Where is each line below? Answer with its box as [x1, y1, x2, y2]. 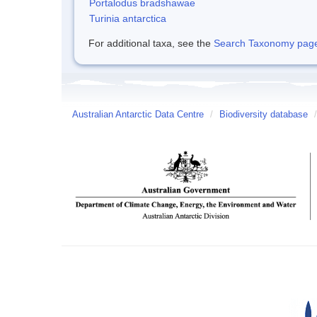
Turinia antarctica [89, 12, 166, 24]
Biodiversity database [219, 109, 308, 120]
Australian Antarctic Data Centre [72, 109, 204, 120]
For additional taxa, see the [88, 37, 214, 49]
